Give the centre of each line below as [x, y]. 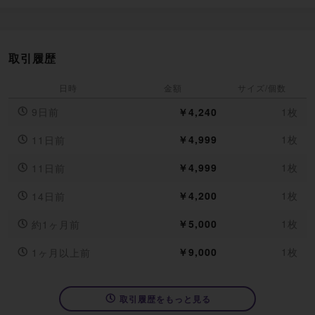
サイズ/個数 [262, 87]
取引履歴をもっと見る [165, 298]
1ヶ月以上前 [61, 252]
